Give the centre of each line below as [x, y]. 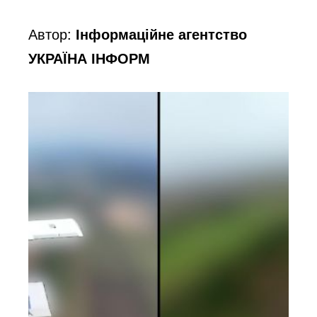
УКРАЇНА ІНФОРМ [90, 58]
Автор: [52, 34]
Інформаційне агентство [162, 34]
